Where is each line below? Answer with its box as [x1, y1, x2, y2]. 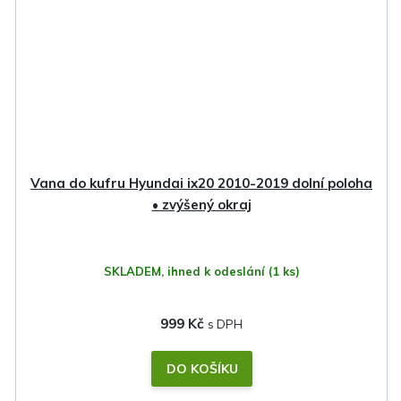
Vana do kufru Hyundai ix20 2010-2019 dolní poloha [30, 175, 372, 192]
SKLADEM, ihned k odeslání [103, 264, 269, 279]
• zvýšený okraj [151, 196, 252, 214]
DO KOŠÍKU [166, 361, 238, 378]
